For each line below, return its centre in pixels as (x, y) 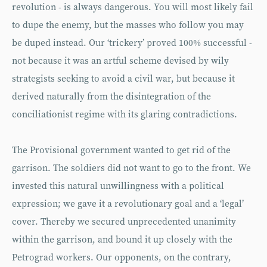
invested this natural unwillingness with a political (118, 186)
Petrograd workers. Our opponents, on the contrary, (122, 258)
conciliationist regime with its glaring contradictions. (125, 115)
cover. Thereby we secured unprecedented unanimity (124, 222)
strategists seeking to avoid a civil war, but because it (123, 79)
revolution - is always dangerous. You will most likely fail (133, 7)
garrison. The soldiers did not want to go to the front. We (131, 168)
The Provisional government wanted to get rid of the (121, 150)
